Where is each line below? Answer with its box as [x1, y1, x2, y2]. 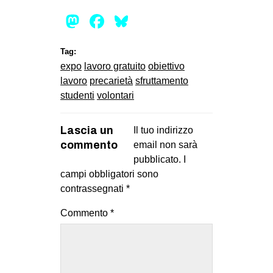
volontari [97, 90, 134, 101]
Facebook [107, 10, 193, 33]
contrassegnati [60, 183, 126, 194]
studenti [60, 90, 94, 101]
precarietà [90, 76, 133, 87]
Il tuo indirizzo [133, 125, 193, 136]
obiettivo [148, 61, 185, 72]
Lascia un [60, 124, 113, 137]
